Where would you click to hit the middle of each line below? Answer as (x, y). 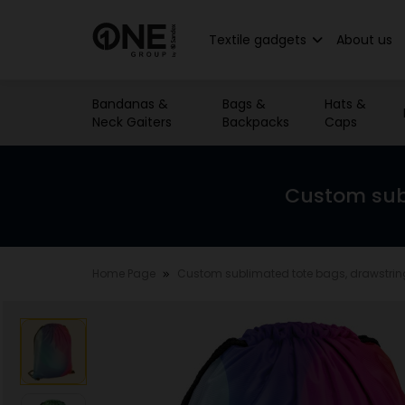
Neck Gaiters (132, 122)
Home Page (124, 273)
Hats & (345, 104)
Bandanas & (130, 104)
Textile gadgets (258, 40)
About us (364, 40)
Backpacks (256, 122)
